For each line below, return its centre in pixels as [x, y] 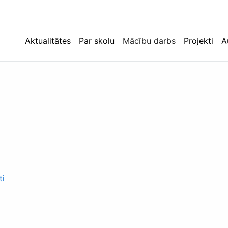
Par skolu [97, 41]
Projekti [198, 41]
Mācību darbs [149, 41]
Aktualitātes [48, 41]
